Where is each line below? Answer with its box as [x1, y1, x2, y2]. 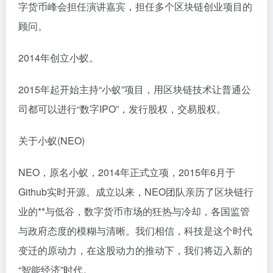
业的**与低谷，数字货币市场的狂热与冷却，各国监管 [18, 204, 250, 218]
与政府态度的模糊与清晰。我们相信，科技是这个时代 [18, 224, 252, 238]
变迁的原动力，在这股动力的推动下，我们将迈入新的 [18, 243, 252, 257]
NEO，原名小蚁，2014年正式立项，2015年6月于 [18, 165, 235, 179]
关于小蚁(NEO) [18, 133, 85, 147]
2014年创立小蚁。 [18, 51, 99, 65]
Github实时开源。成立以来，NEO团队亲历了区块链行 [18, 185, 253, 199]
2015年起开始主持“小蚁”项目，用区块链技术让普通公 [18, 82, 251, 96]
